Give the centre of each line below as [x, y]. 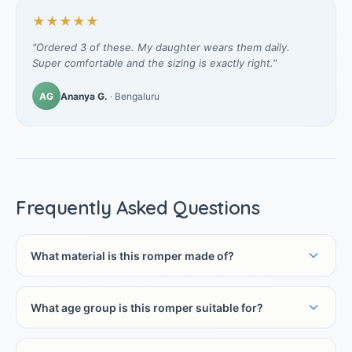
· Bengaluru [134, 96]
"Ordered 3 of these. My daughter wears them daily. [161, 48]
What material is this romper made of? [132, 255]
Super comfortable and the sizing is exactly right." [154, 63]
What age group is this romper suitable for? [147, 307]
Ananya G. [84, 96]
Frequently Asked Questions [138, 208]
